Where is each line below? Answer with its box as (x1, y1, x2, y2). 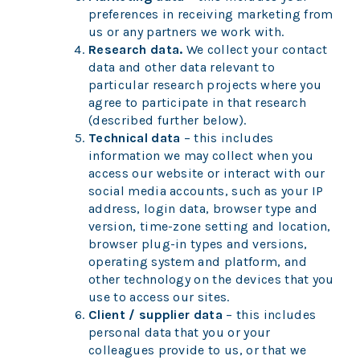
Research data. (88, 42, 183, 58)
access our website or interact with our (88, 166, 325, 182)
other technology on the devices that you (88, 272, 334, 288)
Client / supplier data (88, 307, 223, 323)
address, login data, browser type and (88, 201, 317, 217)
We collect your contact (182, 42, 328, 58)
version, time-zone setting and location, (88, 219, 331, 235)
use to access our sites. (88, 289, 230, 305)
